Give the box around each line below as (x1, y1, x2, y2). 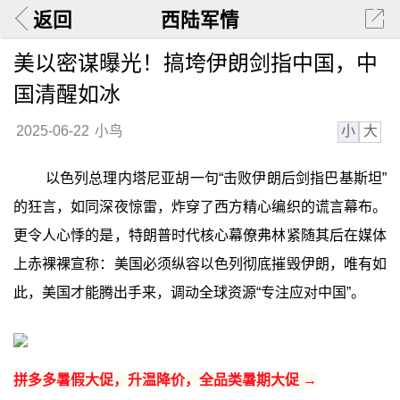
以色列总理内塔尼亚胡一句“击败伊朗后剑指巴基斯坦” (45, 171, 387, 187)
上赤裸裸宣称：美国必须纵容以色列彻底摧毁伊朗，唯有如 (12, 256, 387, 272)
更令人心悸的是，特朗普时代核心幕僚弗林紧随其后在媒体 (12, 228, 387, 244)
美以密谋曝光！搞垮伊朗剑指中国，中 (12, 50, 378, 75)
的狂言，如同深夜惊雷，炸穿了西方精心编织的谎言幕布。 (12, 199, 387, 215)
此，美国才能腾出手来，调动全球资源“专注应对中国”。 (12, 285, 365, 301)
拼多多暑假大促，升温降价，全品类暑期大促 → (12, 371, 317, 387)
